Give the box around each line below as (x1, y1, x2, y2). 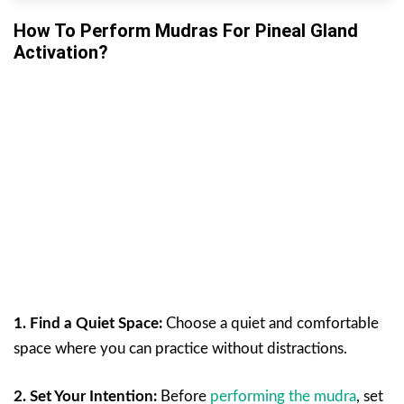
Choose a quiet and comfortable (162, 316, 379, 332)
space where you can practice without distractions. (14, 341, 347, 357)
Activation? (14, 41, 108, 64)
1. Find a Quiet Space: (14, 316, 162, 332)
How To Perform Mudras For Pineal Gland (14, 20, 358, 42)
